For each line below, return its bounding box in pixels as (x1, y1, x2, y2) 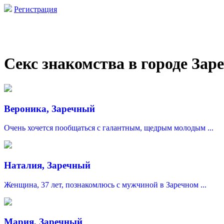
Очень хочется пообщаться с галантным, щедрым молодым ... (4, 123, 213, 132)
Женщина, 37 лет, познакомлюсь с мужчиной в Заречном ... (4, 180, 206, 189)
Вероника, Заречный (4, 103, 95, 114)
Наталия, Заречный (4, 160, 90, 171)
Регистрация (14, 5, 57, 13)
